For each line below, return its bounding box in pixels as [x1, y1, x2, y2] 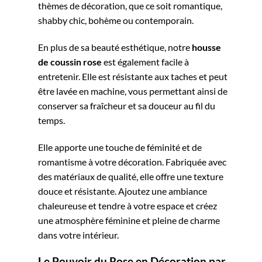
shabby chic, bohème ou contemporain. [38, 15, 194, 26]
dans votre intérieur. [38, 229, 119, 240]
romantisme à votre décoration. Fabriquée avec [38, 156, 226, 167]
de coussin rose [38, 56, 102, 67]
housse [190, 41, 221, 53]
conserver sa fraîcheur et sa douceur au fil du [38, 99, 215, 111]
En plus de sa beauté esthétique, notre [38, 41, 190, 53]
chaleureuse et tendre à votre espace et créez [38, 199, 217, 211]
